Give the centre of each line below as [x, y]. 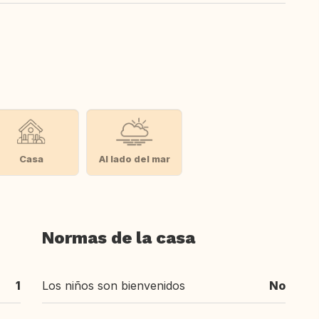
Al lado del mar [134, 158]
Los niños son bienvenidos [114, 286]
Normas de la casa [119, 238]
